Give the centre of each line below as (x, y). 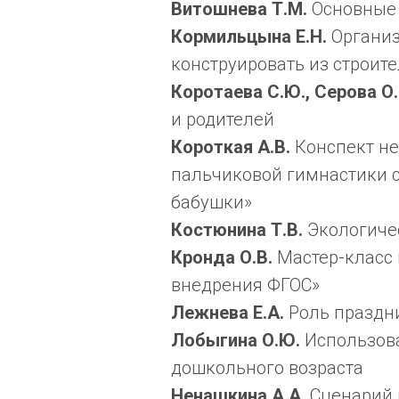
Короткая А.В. (233, 147)
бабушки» (212, 202)
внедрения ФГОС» (245, 285)
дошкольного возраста (267, 367)
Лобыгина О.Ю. (238, 340)
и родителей (223, 119)
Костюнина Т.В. (239, 229)
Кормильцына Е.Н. (251, 36)
